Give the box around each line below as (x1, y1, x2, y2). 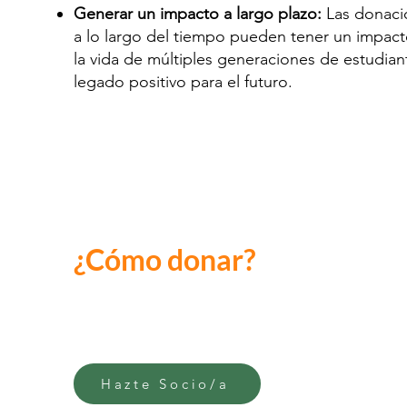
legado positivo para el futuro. (73, 72, 293, 92)
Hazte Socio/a (100, 375, 230, 392)
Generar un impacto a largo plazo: (73, 4, 322, 24)
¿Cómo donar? (73, 242, 255, 277)
